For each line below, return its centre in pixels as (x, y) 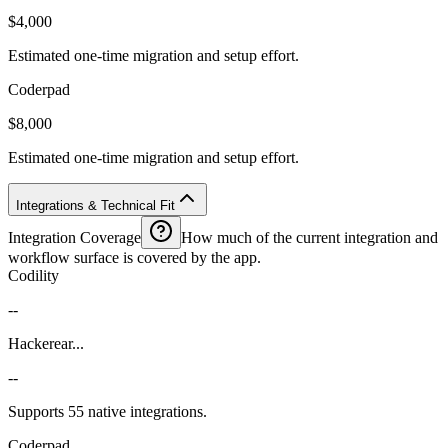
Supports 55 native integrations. (107, 411)
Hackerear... (46, 343)
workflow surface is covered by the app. (134, 257)
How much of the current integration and (309, 237)
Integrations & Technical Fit (95, 205)
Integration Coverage (74, 237)
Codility (33, 275)
